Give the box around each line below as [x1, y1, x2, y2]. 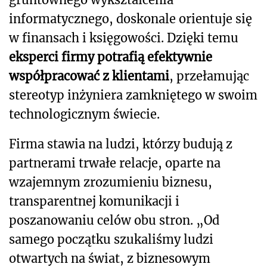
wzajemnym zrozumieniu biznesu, [9, 175, 212, 190]
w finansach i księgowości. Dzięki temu [9, 30, 238, 46]
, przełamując [169, 69, 249, 84]
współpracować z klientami [9, 69, 169, 84]
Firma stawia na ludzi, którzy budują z [9, 136, 232, 152]
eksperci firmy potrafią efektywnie [9, 49, 212, 65]
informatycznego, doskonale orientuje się [9, 11, 252, 27]
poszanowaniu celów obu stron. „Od [9, 213, 219, 228]
